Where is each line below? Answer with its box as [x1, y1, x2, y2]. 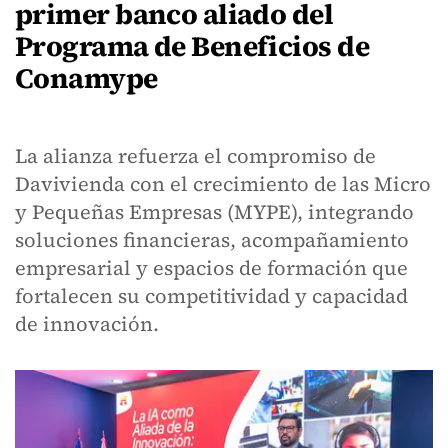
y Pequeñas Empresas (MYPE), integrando [15, 198, 414, 226]
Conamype [15, 59, 158, 97]
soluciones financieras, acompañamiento [15, 226, 409, 254]
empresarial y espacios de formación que [15, 254, 408, 282]
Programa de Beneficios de [15, 27, 370, 65]
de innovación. [15, 310, 159, 338]
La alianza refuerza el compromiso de [15, 142, 376, 170]
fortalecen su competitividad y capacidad [15, 282, 408, 310]
